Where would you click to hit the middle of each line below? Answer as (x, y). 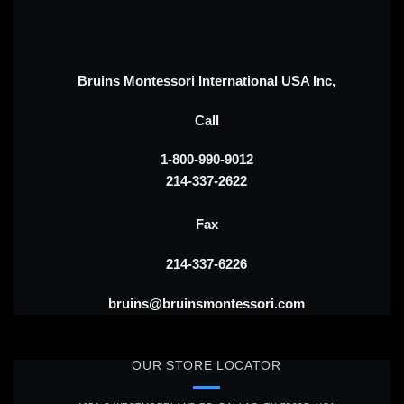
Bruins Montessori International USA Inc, (207, 80)
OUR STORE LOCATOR (207, 365)
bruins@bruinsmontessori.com (207, 303)
